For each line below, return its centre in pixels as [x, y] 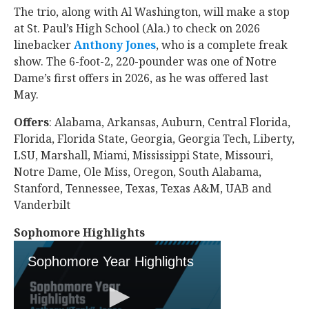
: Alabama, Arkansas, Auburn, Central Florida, [170, 122]
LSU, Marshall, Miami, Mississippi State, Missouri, [143, 155]
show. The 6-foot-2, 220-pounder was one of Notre [145, 61]
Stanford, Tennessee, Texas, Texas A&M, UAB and [143, 188]
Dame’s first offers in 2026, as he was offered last [141, 78]
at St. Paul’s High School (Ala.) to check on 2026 [137, 28]
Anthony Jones [115, 45]
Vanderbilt [43, 205]
